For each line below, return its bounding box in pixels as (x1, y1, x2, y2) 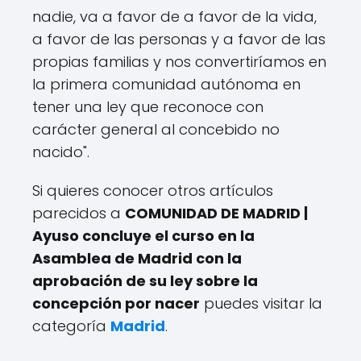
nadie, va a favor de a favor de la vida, (32, 6, 317, 27)
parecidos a (32, 203, 125, 224)
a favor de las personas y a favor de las (32, 29, 326, 50)
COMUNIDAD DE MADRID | (125, 203, 308, 224)
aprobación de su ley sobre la (32, 271, 258, 292)
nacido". (32, 142, 89, 163)
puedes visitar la (200, 293, 322, 314)
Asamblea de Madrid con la (32, 248, 242, 269)
